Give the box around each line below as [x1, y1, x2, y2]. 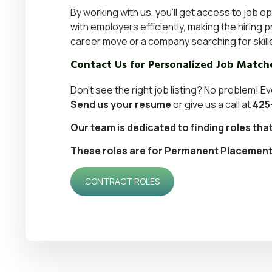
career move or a [70, 35, 148, 49]
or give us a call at [173, 97, 251, 111]
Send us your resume [70, 97, 171, 111]
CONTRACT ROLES [85, 175, 160, 187]
